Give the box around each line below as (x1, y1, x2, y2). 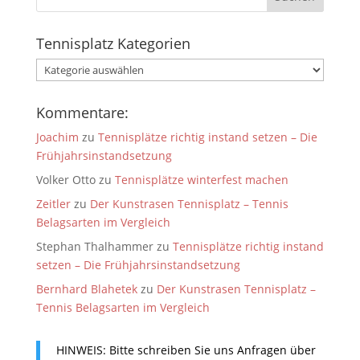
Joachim (35, 129, 79, 145)
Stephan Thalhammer (35, 238, 153, 254)
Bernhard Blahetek (35, 280, 137, 297)
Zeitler (35, 195, 71, 211)
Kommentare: (35, 102, 129, 122)
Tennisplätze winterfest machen (114, 171, 288, 187)
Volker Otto (35, 171, 96, 187)
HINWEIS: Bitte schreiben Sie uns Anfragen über (55, 342, 316, 358)
